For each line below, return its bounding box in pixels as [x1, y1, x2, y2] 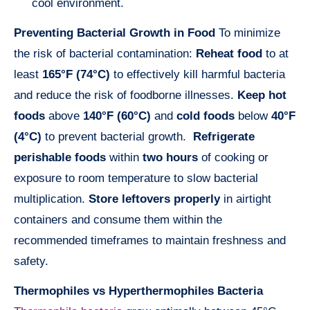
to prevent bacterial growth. [42, 130, 193, 144]
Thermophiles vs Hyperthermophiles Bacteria [14, 284, 263, 298]
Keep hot [237, 89, 286, 102]
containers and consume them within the [14, 213, 222, 227]
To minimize [215, 26, 280, 40]
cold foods [176, 109, 235, 123]
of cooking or [198, 151, 268, 165]
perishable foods [14, 151, 106, 165]
